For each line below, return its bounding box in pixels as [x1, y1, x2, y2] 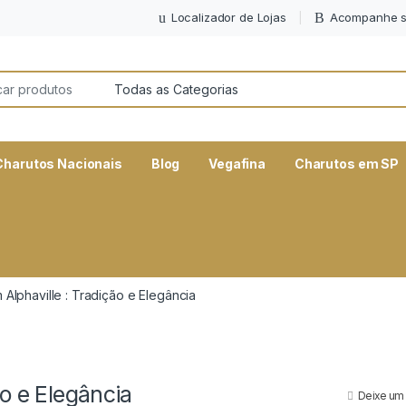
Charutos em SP [294, 156, 399, 171]
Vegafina [208, 156, 266, 171]
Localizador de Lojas [170, 9, 286, 24]
